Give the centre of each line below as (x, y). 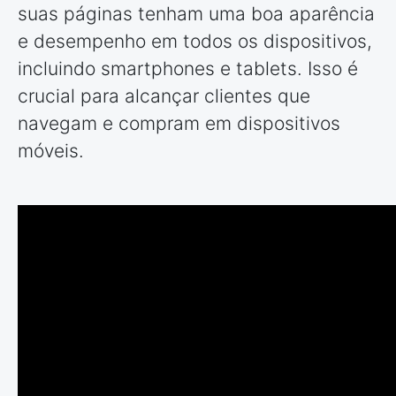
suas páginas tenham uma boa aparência (196, 13)
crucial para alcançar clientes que (164, 95)
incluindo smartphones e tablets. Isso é (188, 68)
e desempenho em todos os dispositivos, (195, 41)
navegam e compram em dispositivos (179, 123)
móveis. (51, 150)
